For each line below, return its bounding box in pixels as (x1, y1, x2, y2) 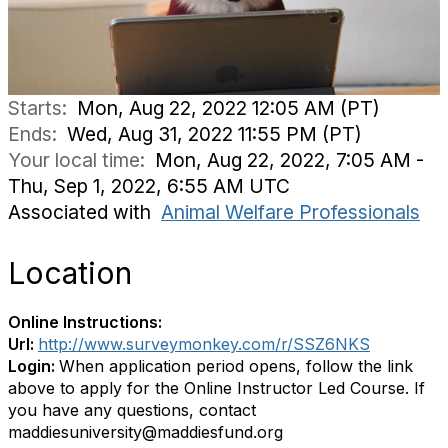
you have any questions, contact (8, 400, 256, 420)
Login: (8, 356, 59, 376)
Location (8, 255, 132, 291)
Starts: (8, 96, 77, 120)
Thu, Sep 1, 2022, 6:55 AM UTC (8, 174, 290, 198)
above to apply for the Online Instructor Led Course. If (8, 378, 425, 398)
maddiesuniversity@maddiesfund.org (8, 422, 283, 442)
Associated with (8, 200, 161, 224)
